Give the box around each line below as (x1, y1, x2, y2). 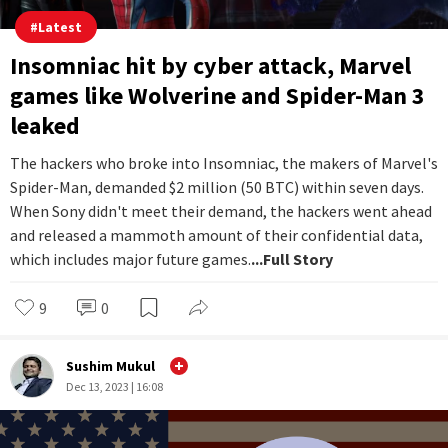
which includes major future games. (10, 249, 251, 269)
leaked (10, 110, 80, 141)
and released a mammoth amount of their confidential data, (10, 225, 423, 245)
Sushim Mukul (66, 356, 155, 375)
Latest (38, 18, 82, 36)
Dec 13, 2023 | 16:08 (66, 378, 163, 394)
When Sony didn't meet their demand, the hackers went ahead (10, 201, 432, 221)
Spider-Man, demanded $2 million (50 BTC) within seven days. (10, 177, 424, 197)
